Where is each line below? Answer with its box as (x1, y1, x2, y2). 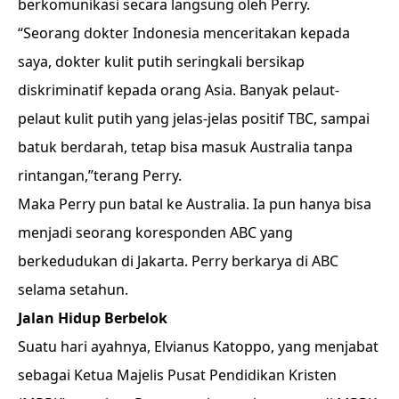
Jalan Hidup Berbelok (18, 308, 167, 328)
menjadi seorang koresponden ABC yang (18, 223, 293, 242)
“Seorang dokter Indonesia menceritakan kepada (18, 23, 350, 43)
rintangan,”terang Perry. (18, 166, 185, 185)
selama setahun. (18, 280, 132, 299)
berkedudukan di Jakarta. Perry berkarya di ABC (18, 251, 338, 271)
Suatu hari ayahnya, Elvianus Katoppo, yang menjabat (18, 337, 379, 356)
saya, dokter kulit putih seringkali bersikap (18, 52, 305, 71)
